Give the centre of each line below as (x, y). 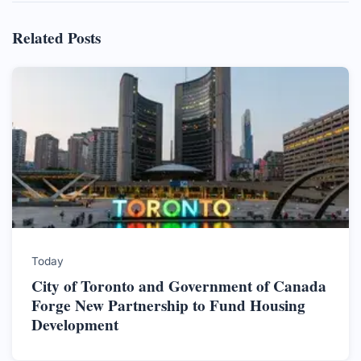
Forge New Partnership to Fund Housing (168, 305)
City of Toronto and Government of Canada (179, 286)
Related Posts (56, 37)
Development (75, 324)
